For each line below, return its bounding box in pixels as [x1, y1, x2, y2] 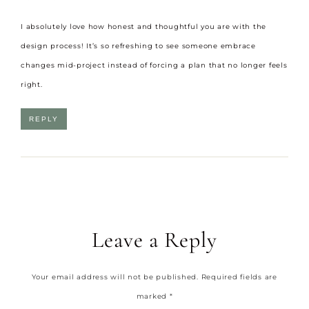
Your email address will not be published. [32, 272, 199, 281]
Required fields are [201, 272, 277, 281]
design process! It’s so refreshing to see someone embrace [21, 41, 256, 50]
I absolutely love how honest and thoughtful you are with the [21, 21, 266, 31]
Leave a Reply [92, 226, 217, 253]
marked [136, 291, 170, 301]
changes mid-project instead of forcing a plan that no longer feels [21, 60, 288, 70]
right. [21, 79, 43, 89]
